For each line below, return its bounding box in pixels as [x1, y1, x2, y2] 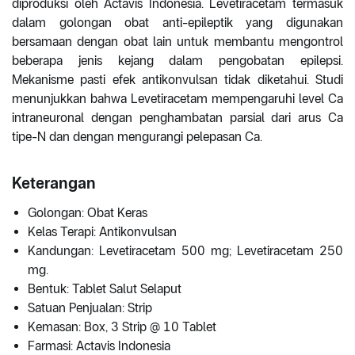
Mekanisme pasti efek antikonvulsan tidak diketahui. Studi [12, 72, 343, 88]
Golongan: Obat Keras [28, 205, 147, 221]
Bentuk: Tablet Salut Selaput [28, 281, 181, 297]
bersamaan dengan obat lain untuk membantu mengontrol [12, 34, 343, 50]
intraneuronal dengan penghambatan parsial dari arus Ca [12, 110, 343, 126]
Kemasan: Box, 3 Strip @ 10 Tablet [28, 319, 216, 335]
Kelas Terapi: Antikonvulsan [28, 224, 177, 240]
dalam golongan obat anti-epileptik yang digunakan [12, 15, 343, 31]
